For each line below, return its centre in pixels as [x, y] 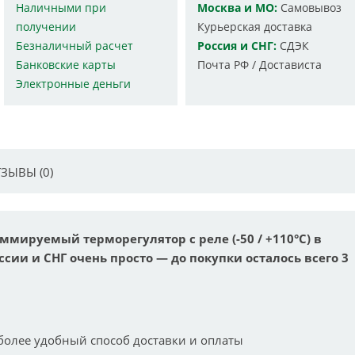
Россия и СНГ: [237, 46]
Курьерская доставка [254, 27]
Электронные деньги [74, 84]
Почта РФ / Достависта [259, 65]
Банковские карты [66, 65]
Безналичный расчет [75, 46]
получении [46, 27]
